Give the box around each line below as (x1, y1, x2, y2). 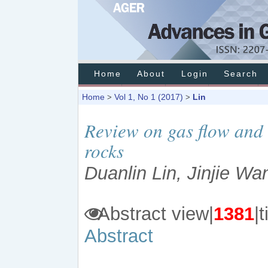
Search (224, 69, 258, 78)
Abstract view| (93, 203, 214, 224)
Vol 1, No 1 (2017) (114, 92, 183, 102)
